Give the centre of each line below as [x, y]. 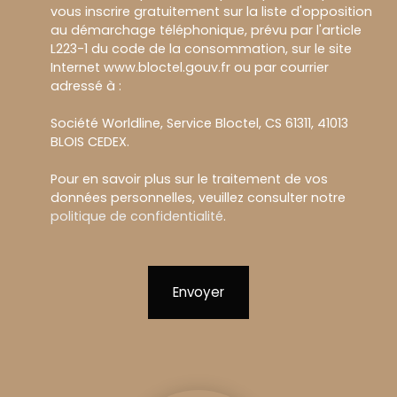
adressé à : [86, 86]
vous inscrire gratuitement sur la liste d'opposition [211, 12]
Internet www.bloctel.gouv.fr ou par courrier [190, 67]
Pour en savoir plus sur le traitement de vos [189, 179]
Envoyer [198, 292]
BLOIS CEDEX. [90, 142]
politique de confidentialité [137, 216]
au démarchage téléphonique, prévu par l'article [206, 30]
